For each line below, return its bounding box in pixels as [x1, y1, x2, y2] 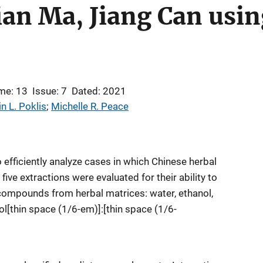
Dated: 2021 [72, 85, 126, 97]
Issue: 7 [32, 85, 67, 97]
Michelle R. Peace [51, 100, 129, 112]
